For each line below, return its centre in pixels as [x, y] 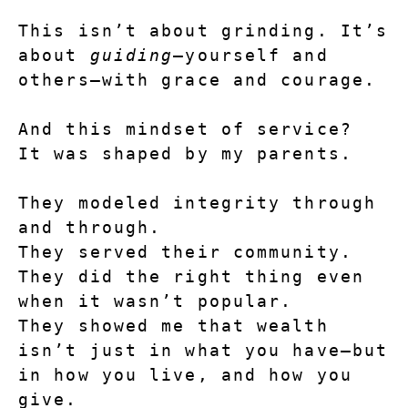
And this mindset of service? [185, 129]
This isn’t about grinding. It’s [204, 31]
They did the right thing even [191, 277]
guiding [132, 56]
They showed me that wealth [173, 326]
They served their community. [185, 252]
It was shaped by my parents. [185, 154]
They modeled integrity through [198, 203]
